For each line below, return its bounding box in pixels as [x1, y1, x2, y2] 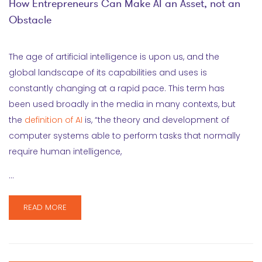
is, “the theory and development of [82, 114, 229, 126]
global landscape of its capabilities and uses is [9, 67, 207, 78]
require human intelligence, [9, 146, 122, 157]
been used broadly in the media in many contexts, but [9, 98, 236, 110]
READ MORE [23, 202, 67, 213]
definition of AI [25, 114, 82, 126]
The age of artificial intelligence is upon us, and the [9, 51, 219, 63]
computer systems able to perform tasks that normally [9, 130, 240, 142]
